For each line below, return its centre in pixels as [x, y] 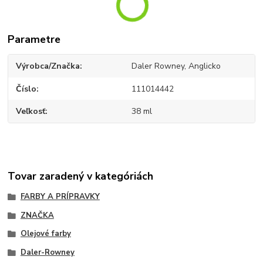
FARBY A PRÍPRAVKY [60, 196]
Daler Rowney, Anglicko [176, 66]
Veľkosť [31, 112]
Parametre [34, 40]
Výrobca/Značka [48, 66]
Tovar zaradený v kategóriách [81, 176]
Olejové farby [45, 234]
